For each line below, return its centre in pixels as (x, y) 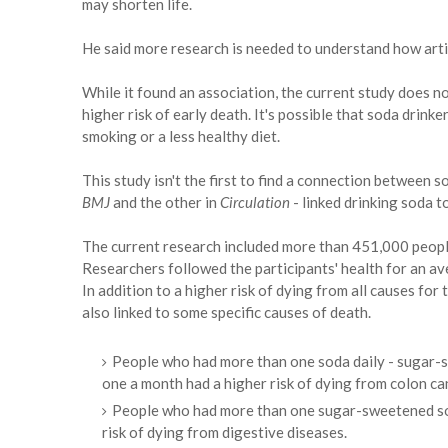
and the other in (165, 202)
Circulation (255, 202)
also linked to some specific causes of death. (226, 312)
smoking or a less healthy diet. (181, 136)
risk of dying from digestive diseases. (224, 432)
